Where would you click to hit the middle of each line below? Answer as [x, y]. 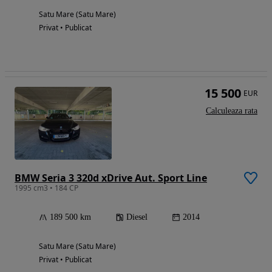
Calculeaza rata [232, 110]
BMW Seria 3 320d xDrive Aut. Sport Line [111, 178]
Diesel [137, 217]
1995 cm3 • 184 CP [46, 188]
